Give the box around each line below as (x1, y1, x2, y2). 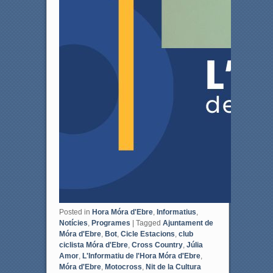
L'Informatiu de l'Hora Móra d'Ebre (82, 251, 200, 260)
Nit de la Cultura (145, 262, 201, 271)
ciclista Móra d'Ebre (58, 240, 128, 249)
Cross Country (131, 240, 183, 249)
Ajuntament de (162, 218, 213, 227)
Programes (91, 218, 130, 227)
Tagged (135, 218, 161, 227)
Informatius (156, 207, 196, 216)
